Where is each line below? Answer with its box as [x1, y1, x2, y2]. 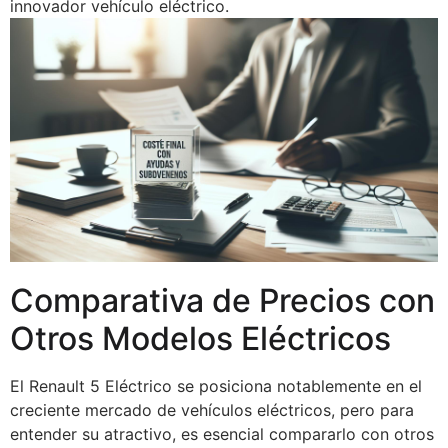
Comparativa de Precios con [10, 281, 435, 321]
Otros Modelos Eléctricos [10, 319, 391, 359]
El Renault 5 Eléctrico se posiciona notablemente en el [10, 376, 422, 397]
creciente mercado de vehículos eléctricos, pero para [10, 400, 414, 421]
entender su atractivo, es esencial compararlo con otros [10, 424, 434, 445]
